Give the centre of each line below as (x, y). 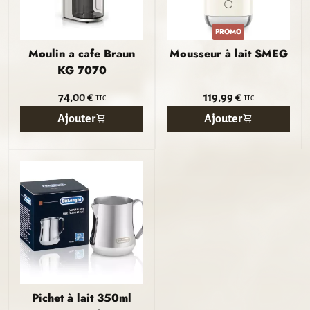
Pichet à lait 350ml (82, 298)
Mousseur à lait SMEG (228, 54)
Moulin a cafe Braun (82, 54)
